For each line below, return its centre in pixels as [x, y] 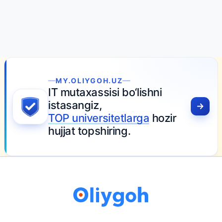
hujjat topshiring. [89, 131]
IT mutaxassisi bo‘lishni [105, 92]
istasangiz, [75, 105]
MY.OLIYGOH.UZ [89, 81]
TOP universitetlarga [99, 118]
